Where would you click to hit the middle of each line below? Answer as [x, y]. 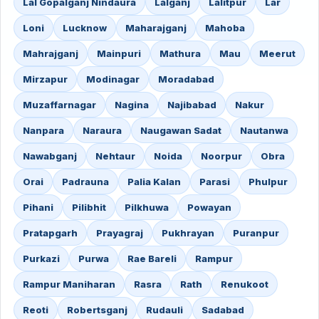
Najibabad [192, 105]
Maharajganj [156, 28]
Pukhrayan [188, 233]
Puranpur [256, 233]
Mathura [180, 53]
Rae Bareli [152, 258]
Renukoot [245, 284]
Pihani [38, 207]
